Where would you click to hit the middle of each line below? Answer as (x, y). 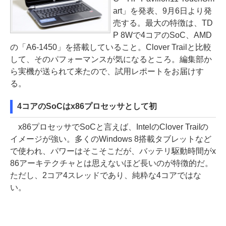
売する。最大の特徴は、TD (163, 23)
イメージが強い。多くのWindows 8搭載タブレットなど (111, 139)
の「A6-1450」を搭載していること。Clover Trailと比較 (111, 47)
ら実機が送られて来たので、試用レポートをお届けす (107, 71)
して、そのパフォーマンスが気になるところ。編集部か (111, 59)
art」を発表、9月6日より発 (162, 11)
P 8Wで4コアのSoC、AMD (162, 35)
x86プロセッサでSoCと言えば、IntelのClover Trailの (109, 127)
